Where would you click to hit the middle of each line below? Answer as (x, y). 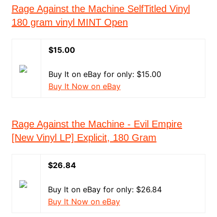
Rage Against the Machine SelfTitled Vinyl (101, 9)
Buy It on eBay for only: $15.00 (105, 74)
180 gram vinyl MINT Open (70, 22)
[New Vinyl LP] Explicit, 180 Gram (84, 138)
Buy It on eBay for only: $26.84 (105, 189)
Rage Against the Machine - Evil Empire (97, 124)
